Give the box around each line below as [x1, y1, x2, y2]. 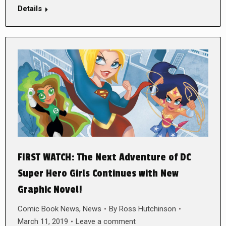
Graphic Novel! [18, 183, 82, 196]
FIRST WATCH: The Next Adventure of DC [18, 151, 191, 163]
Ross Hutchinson [119, 204, 176, 213]
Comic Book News [18, 204, 79, 213]
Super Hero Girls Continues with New [18, 167, 179, 180]
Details [18, 4, 42, 13]
